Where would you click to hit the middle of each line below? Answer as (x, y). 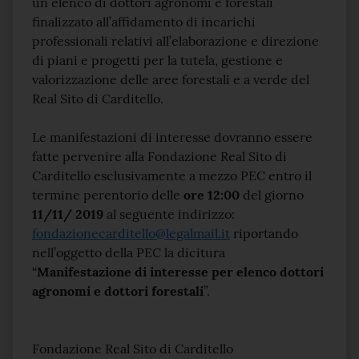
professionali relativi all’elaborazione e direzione (175, 41)
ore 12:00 (212, 195)
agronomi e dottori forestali (118, 291)
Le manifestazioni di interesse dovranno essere (172, 137)
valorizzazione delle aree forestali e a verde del (171, 79)
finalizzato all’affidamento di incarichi (144, 22)
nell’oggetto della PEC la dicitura (129, 252)
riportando (264, 233)
